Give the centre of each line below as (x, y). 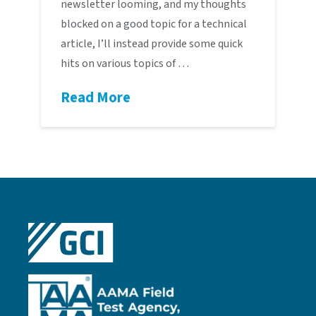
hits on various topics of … (124, 64)
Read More (95, 98)
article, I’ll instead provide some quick (151, 44)
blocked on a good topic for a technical (153, 24)
